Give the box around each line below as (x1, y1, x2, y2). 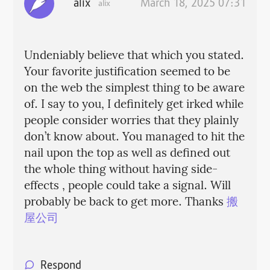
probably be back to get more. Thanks (24, 193, 227, 212)
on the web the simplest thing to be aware (24, 79, 245, 98)
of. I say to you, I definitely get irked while (24, 95, 243, 114)
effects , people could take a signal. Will (24, 177, 231, 195)
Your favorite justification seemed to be (24, 63, 230, 81)
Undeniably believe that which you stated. (24, 46, 244, 65)
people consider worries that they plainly (24, 111, 239, 130)
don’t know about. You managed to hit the (24, 128, 245, 146)
